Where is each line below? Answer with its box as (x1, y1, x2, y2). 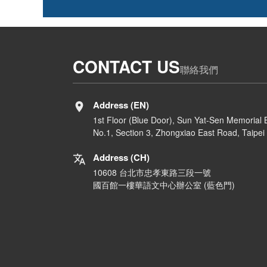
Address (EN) (93, 98, 149, 111)
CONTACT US (73, 54, 180, 79)
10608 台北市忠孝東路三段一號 (93, 166, 211, 178)
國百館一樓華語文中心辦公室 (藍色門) (93, 178, 235, 191)
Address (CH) (93, 150, 150, 164)
